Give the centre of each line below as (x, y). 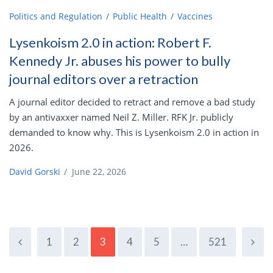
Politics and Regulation (56, 16)
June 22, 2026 (99, 172)
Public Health (140, 16)
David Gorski (35, 172)
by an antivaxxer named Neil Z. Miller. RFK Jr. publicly (121, 117)
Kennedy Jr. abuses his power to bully (120, 61)
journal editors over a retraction (104, 79)
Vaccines (195, 16)
